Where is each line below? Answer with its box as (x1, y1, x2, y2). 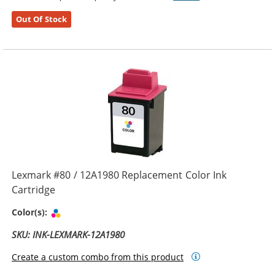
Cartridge (12, 183, 55, 197)
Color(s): (12, 206, 50, 219)
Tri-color (63, 206, 99, 219)
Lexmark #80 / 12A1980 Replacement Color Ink (12, 168, 227, 182)
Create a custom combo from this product (12, 250, 184, 263)
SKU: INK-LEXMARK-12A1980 (12, 228, 125, 241)
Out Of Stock (16, 14, 67, 25)
